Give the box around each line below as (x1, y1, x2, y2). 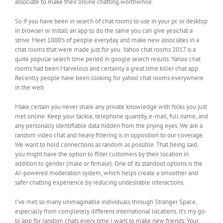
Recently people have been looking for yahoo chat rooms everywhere (15, 74, 204, 83)
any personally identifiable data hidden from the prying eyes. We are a (15, 121, 203, 130)
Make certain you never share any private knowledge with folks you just (15, 103, 207, 111)
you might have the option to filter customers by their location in (15, 150, 189, 159)
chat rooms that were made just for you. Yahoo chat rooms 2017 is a (15, 45, 196, 54)
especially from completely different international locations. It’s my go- (15, 207, 207, 216)
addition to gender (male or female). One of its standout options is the (15, 159, 203, 168)
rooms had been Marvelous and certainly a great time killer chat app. (15, 64, 199, 73)
